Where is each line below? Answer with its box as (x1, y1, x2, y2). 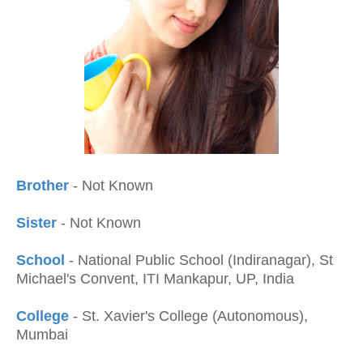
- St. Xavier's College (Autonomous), (73, 308, 308, 324)
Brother (16, 177, 73, 194)
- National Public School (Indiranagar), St (69, 252, 333, 268)
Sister (16, 215, 57, 231)
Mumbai (16, 327, 68, 343)
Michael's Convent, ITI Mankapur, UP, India (16, 271, 294, 287)
